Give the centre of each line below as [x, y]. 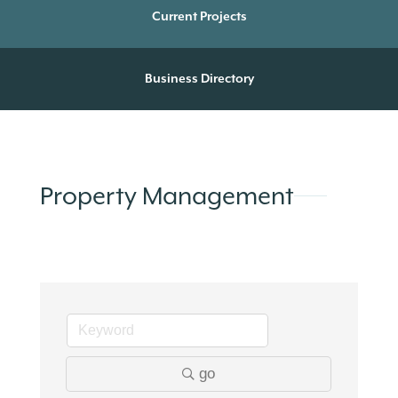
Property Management [167, 195]
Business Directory [199, 79]
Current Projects [199, 16]
